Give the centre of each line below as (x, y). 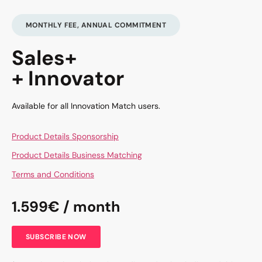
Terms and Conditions (53, 174)
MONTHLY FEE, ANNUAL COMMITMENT (96, 25)
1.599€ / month (66, 207)
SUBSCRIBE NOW (56, 237)
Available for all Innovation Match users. (86, 106)
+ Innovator (68, 78)
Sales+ (44, 58)
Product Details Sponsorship (65, 137)
